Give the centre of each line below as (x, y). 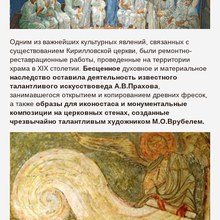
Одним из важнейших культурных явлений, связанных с (99, 41)
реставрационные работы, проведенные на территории (100, 59)
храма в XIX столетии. (46, 68)
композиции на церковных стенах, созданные (90, 112)
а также (22, 103)
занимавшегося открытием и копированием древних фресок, (109, 95)
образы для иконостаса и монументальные (110, 103)
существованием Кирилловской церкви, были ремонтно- (101, 50)
